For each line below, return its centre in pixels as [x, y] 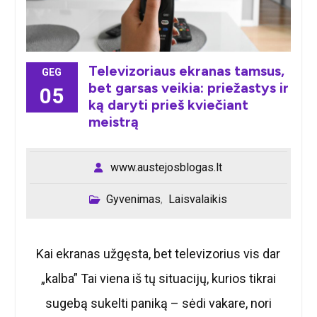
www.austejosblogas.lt [167, 167]
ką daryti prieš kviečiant [168, 104]
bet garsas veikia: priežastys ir [188, 87]
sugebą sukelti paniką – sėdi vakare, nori [158, 303]
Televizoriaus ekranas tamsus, [186, 70]
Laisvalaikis [198, 199]
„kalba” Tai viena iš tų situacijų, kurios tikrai [158, 278]
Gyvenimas [134, 199]
